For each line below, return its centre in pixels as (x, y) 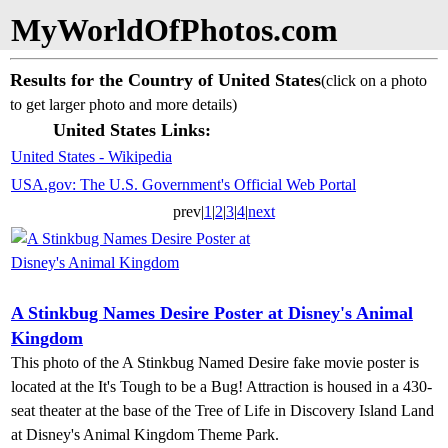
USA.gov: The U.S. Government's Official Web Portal (183, 184)
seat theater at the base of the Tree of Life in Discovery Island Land (222, 410)
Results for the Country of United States (165, 80)
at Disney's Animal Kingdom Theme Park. (145, 434)
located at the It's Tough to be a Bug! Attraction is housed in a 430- (221, 386)
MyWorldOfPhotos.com (174, 30)
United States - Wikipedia (91, 156)
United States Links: (132, 130)
